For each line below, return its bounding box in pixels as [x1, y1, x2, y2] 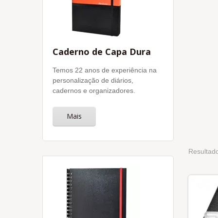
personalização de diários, [53, 76, 133, 84]
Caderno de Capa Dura [53, 46, 151, 57]
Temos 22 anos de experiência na [53, 66, 157, 74]
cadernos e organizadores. [53, 87, 135, 94]
